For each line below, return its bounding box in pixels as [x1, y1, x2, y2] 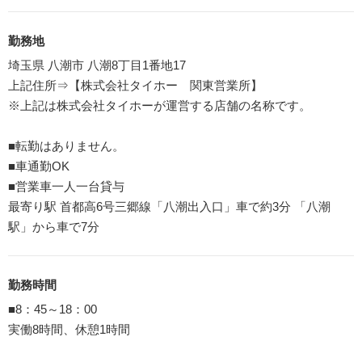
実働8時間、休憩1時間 [8, 322, 130, 336]
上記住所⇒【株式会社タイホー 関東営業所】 [8, 78, 263, 92]
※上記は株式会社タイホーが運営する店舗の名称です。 [8, 98, 311, 112]
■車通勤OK [8, 158, 69, 173]
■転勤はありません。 [8, 138, 124, 153]
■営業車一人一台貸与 [8, 179, 124, 193]
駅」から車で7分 [8, 219, 99, 234]
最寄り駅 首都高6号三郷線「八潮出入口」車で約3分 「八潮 [8, 199, 330, 213]
